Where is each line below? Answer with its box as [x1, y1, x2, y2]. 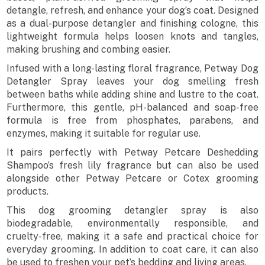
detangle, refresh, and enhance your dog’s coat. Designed [7, 5, 258, 17]
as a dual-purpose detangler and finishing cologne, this [7, 18, 258, 30]
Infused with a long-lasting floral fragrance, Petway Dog [7, 63, 258, 75]
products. [7, 186, 49, 198]
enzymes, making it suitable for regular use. [7, 128, 201, 140]
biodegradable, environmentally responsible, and [7, 218, 258, 230]
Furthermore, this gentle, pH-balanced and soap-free [7, 102, 258, 114]
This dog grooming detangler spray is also [7, 205, 258, 216]
